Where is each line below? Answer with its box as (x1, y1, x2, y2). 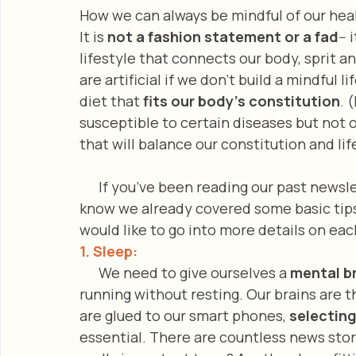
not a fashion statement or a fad (107, 26, 339, 46)
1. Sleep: (79, 241, 141, 261)
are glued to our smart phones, (79, 305, 289, 325)
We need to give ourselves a (99, 262, 290, 282)
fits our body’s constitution (143, 91, 340, 110)
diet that (79, 91, 143, 110)
